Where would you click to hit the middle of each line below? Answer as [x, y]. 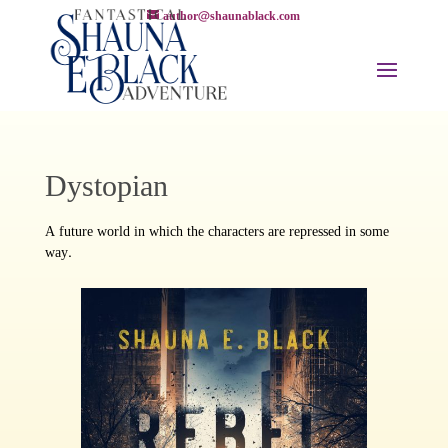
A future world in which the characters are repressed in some [216, 231]
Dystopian [106, 186]
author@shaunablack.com [232, 16]
